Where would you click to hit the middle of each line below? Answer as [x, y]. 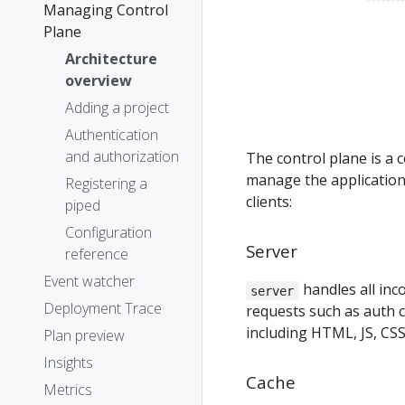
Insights [68, 363]
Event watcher [89, 281]
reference [97, 254]
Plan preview [84, 335]
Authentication [112, 135]
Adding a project [117, 108]
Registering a [106, 184]
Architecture [111, 59]
